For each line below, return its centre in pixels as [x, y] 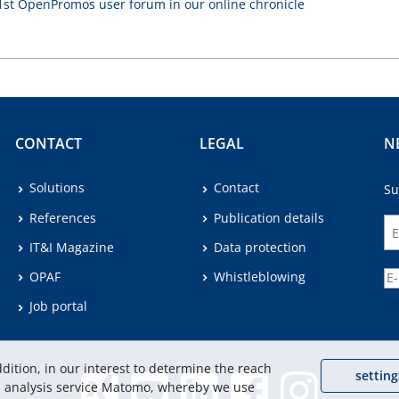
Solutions [57, 188]
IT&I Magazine [72, 247]
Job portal [59, 306]
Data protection [260, 247]
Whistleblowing [259, 277]
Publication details [269, 217]
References [63, 217]
